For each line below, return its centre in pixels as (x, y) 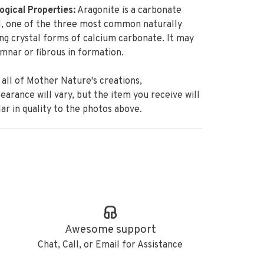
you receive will (166, 95)
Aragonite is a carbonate (129, 11)
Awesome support (110, 230)
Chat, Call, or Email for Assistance (110, 245)
